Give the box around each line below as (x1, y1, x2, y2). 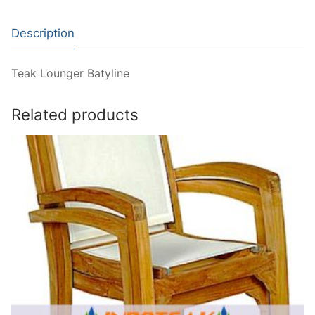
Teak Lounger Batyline (11, 66, 129, 81)
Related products (11, 105, 139, 124)
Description (11, 25, 75, 40)
